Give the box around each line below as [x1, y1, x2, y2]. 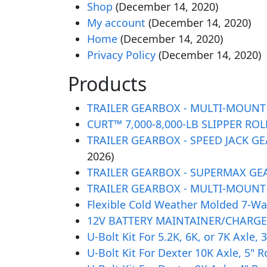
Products [68, 71, 147, 97]
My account [87, 15, 145, 30]
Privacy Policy [87, 48, 156, 62]
